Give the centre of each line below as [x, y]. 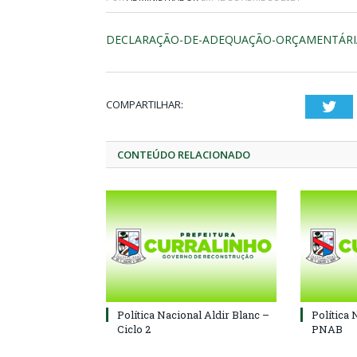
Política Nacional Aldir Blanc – [193, 315]
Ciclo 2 [134, 329]
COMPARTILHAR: [145, 104]
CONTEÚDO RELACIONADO [184, 155]
